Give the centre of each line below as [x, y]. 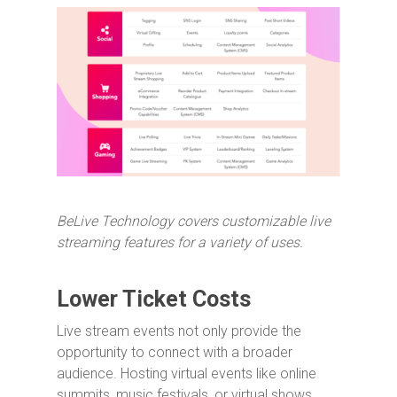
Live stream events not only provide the [179, 331]
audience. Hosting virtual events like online [187, 374]
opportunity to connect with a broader [175, 353]
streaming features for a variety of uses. [180, 243]
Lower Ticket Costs [154, 300]
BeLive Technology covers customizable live [194, 222]
